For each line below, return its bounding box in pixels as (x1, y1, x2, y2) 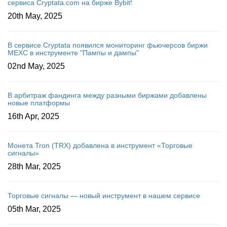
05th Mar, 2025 (8, 204, 61, 213)
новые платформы (8, 98, 70, 107)
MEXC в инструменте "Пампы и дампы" (8, 48, 139, 57)
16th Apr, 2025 (8, 111, 59, 121)
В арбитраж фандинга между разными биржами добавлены (8, 91, 207, 99)
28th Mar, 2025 (8, 162, 61, 171)
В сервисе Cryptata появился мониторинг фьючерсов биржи (8, 41, 208, 49)
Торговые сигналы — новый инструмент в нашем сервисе (8, 191, 200, 200)
